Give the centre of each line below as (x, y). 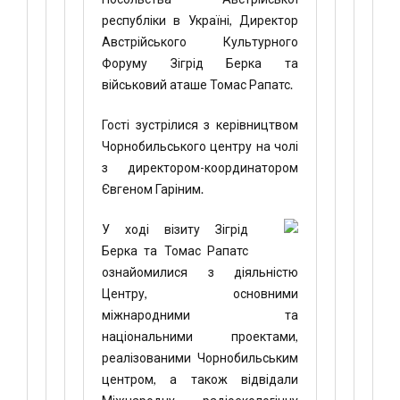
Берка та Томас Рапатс (175, 250)
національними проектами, (200, 336)
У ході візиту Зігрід (175, 229)
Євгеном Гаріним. (153, 189)
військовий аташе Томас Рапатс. (197, 84)
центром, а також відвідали (200, 379)
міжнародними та (200, 315)
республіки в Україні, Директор (200, 20)
